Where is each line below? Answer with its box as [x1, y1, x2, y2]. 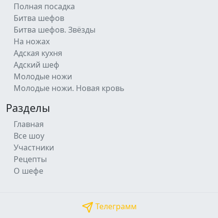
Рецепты [14, 154, 47, 164]
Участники [14, 142, 54, 153]
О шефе [14, 165, 43, 176]
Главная [14, 119, 44, 129]
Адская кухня [14, 48, 62, 58]
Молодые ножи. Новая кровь [14, 83, 125, 93]
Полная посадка [14, 1, 75, 12]
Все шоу [14, 130, 44, 141]
